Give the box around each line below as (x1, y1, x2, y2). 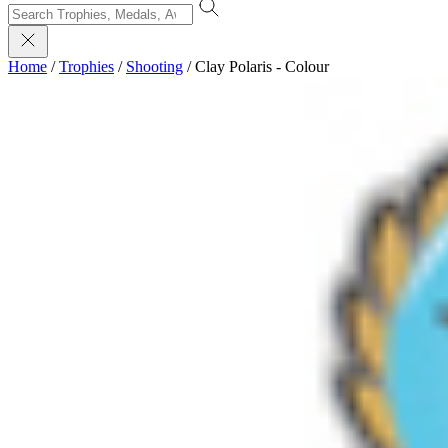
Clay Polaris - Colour (195, 58, 329, 75)
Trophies (59, 58, 114, 75)
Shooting (126, 58, 183, 75)
